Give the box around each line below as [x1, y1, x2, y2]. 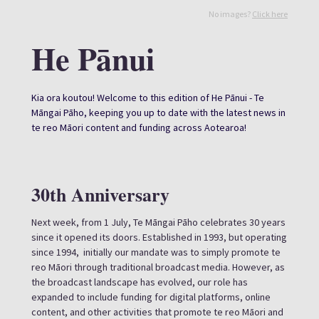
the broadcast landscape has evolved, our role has [31, 276, 248, 288]
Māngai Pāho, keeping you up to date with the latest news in [31, 106, 286, 119]
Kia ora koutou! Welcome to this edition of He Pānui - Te [31, 91, 264, 104]
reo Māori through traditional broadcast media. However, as [31, 261, 285, 273]
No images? [209, 9, 252, 19]
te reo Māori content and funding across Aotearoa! [31, 121, 246, 134]
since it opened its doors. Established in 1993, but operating [31, 231, 287, 244]
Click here [252, 9, 288, 19]
